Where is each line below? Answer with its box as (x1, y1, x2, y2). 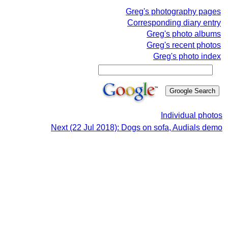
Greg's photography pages (126, 7, 221, 16)
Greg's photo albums (147, 30, 221, 38)
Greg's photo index (153, 52, 221, 61)
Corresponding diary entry (127, 18, 221, 27)
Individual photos (161, 111, 222, 120)
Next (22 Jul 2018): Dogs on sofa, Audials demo (51, 123, 222, 132)
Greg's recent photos (147, 41, 221, 49)
